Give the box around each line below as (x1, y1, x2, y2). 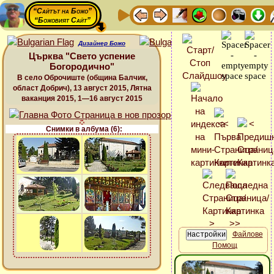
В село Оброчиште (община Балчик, (17, 73, 147, 82)
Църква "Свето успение (29, 51, 135, 61)
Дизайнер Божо (78, 40, 125, 46)
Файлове (232, 230, 263, 239)
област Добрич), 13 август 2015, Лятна (12, 84, 152, 92)
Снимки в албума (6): (45, 125, 122, 133)
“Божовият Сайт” (34, 16, 91, 24)
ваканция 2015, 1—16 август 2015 (21, 94, 143, 103)
